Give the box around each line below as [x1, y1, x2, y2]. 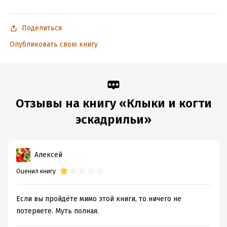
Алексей [34, 150, 62, 159]
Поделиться [21, 24, 62, 32]
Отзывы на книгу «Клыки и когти [15, 96, 212, 110]
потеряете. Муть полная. [16, 207, 99, 215]
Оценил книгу [16, 168, 56, 175]
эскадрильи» [75, 112, 152, 127]
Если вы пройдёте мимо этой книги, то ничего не [16, 195, 181, 203]
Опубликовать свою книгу [9, 40, 98, 49]
